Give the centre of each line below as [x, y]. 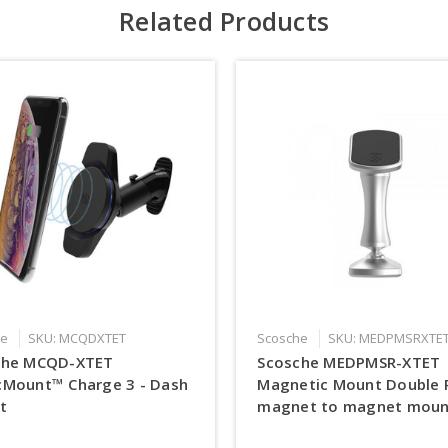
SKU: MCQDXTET [77, 338]
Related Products [224, 21]
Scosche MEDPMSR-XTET [349, 362]
